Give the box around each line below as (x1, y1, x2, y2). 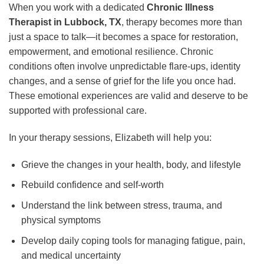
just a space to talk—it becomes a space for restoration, (9, 32, 238, 42)
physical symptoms (21, 214, 101, 225)
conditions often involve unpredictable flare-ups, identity (9, 61, 240, 72)
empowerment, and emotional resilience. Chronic (9, 47, 213, 57)
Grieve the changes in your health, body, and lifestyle (21, 159, 241, 170)
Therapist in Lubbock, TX (9, 17, 121, 28)
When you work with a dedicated (9, 2, 147, 13)
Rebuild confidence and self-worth (21, 180, 164, 190)
